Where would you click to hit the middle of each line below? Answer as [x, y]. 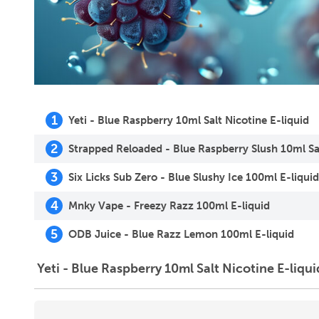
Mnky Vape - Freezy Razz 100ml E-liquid [169, 206]
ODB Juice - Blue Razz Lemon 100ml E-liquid [181, 235]
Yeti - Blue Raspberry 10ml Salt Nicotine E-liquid [189, 121]
